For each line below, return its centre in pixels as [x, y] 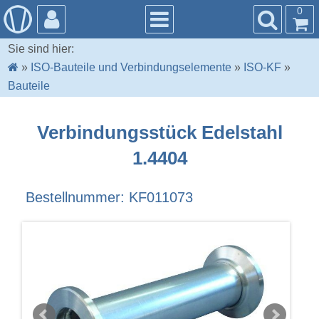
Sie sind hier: [41, 49]
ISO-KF [263, 68]
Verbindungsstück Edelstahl [159, 132]
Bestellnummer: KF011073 [109, 198]
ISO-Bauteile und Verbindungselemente [131, 68]
